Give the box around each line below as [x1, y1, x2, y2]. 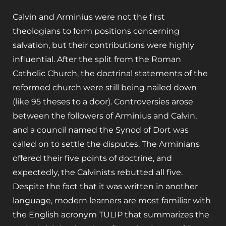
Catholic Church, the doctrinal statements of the [13, 68, 208, 78]
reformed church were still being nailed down [13, 82, 197, 92]
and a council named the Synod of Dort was [13, 125, 189, 135]
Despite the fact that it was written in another [13, 181, 198, 191]
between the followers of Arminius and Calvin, [13, 110, 197, 121]
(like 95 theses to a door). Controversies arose [13, 96, 193, 106]
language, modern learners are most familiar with [13, 195, 211, 205]
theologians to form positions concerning [13, 26, 180, 36]
